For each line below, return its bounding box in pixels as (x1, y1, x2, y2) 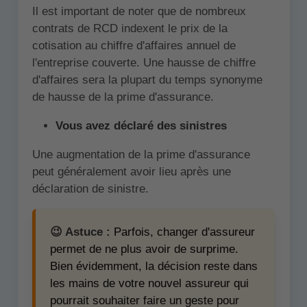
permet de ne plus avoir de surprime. (50, 242, 238, 256)
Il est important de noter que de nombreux (32, 4, 246, 18)
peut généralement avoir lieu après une (32, 164, 231, 178)
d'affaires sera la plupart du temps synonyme (32, 73, 262, 86)
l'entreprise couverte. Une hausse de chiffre (32, 56, 256, 69)
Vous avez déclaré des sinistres (55, 119, 227, 132)
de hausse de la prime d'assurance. (32, 90, 214, 103)
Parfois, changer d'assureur (110, 225, 255, 238)
